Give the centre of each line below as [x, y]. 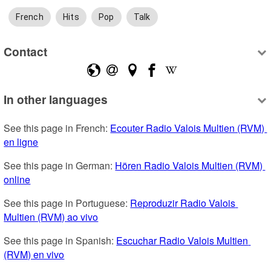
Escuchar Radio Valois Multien [182, 241]
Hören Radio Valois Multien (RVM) [189, 166]
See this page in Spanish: [60, 241]
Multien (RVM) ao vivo [51, 217]
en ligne [21, 142]
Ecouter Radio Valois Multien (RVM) [188, 128]
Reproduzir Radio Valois [183, 203]
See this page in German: [60, 166]
